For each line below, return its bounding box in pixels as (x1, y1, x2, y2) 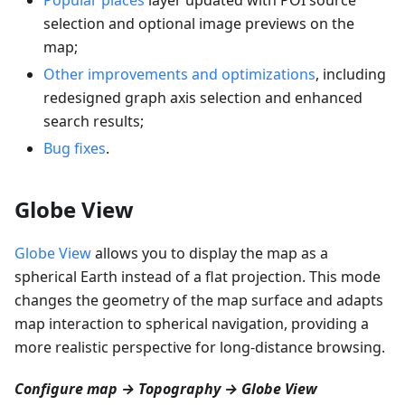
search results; (43, 110, 144, 131)
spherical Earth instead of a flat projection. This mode (14, 266, 381, 287)
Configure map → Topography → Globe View (14, 378, 317, 399)
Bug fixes (43, 137, 106, 158)
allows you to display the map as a (91, 242, 328, 263)
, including (316, 63, 386, 84)
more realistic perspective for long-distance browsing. (14, 336, 385, 357)
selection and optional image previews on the (43, 13, 354, 33)
